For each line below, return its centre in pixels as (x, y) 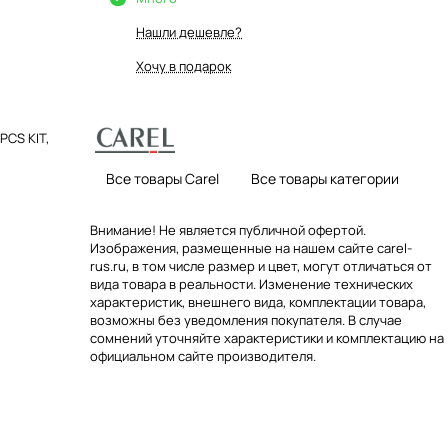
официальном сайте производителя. (203, 356)
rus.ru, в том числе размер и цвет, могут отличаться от (261, 266)
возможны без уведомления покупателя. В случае (246, 320)
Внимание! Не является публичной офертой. (228, 230)
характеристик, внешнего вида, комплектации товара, (258, 302)
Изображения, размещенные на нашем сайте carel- (251, 248)
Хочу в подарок (183, 66)
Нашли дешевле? (189, 32)
